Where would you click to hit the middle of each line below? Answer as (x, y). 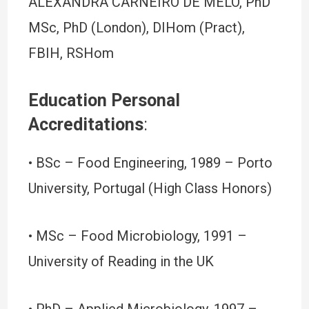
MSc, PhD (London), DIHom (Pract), (136, 28)
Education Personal (104, 100)
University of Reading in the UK (121, 261)
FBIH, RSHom (71, 53)
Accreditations (86, 124)
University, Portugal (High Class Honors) (150, 188)
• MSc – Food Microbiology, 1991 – (137, 236)
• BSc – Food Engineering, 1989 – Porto (150, 163)
